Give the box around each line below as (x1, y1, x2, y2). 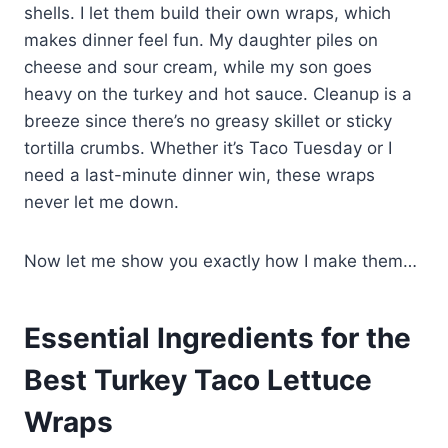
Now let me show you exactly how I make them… (24, 250, 417, 271)
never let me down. (24, 191, 179, 212)
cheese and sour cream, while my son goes (24, 56, 372, 77)
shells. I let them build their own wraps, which (24, 2, 391, 23)
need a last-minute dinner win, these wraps (24, 164, 375, 185)
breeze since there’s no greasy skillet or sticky (24, 110, 392, 131)
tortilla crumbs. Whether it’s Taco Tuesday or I (24, 137, 392, 158)
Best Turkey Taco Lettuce (24, 362, 372, 397)
